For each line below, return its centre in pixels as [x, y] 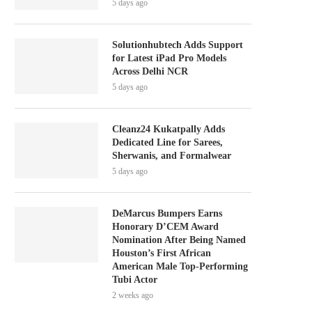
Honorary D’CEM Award [165, 227]
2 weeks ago [133, 295]
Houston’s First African [162, 253]
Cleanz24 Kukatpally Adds [169, 129]
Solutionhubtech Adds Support [178, 45]
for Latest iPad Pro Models [169, 58]
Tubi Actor [135, 280]
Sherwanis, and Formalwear [172, 156]
